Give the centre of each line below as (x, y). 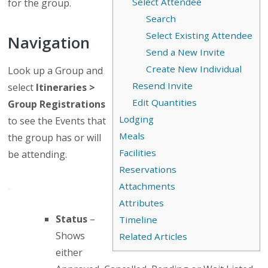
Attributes (141, 203)
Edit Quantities (165, 103)
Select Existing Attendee (200, 36)
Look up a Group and (56, 71)
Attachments (147, 186)
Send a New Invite (186, 52)
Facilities (137, 153)
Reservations (147, 170)
